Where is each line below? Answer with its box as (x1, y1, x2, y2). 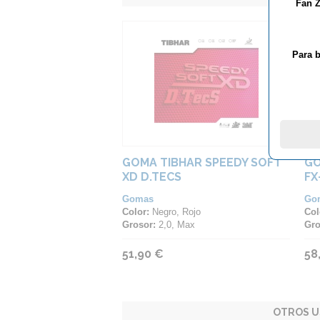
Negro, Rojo (149, 206, 201, 217)
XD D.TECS (122, 170, 181, 184)
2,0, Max (156, 219, 195, 230)
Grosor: (122, 219, 156, 230)
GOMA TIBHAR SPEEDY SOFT (122, 156, 281, 169)
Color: (122, 206, 149, 217)
